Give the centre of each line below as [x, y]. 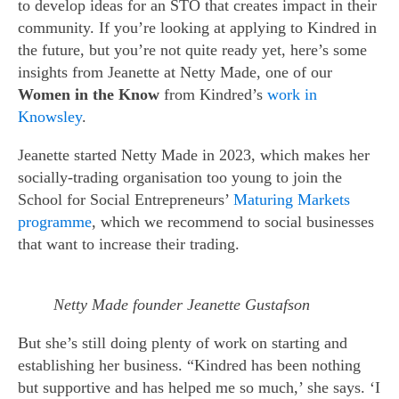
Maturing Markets [292, 199]
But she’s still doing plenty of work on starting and [183, 343]
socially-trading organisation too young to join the [180, 177]
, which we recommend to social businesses [233, 222]
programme [55, 222]
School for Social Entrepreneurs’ [126, 199]
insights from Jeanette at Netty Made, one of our [175, 72]
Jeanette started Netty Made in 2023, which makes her [194, 155]
